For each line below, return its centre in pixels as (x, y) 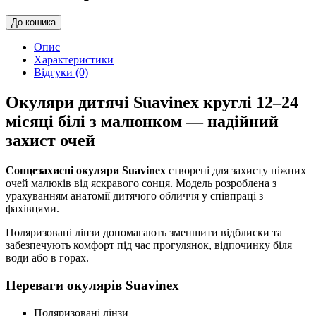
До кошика (34, 23)
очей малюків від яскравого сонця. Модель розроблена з (141, 183)
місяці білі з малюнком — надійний (142, 122)
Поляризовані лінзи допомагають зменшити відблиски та (144, 233)
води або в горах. (47, 258)
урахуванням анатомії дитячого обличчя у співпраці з (134, 196)
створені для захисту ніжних (236, 171)
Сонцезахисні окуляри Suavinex (86, 171)
